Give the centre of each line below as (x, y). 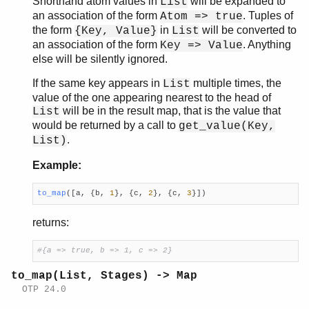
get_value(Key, (227, 126)
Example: (57, 165)
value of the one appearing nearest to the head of (152, 97)
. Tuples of (268, 15)
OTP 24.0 (44, 290)
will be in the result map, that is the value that (170, 110)
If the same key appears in (98, 83)
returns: (51, 222)
